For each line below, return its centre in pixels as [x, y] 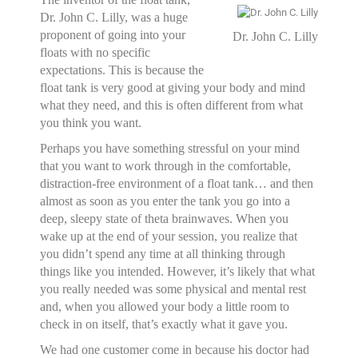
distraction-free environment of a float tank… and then [177, 183]
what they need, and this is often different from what [172, 105]
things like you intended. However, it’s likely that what [178, 271]
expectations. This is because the [122, 70]
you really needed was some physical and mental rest [173, 289]
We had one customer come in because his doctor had [175, 350]
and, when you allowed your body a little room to [165, 306]
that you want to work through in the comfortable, [166, 166]
